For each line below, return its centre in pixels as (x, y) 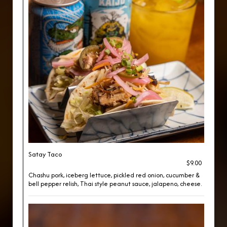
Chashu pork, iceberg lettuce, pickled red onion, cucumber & (114, 175)
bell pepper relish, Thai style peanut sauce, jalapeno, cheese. (115, 184)
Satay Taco (45, 154)
